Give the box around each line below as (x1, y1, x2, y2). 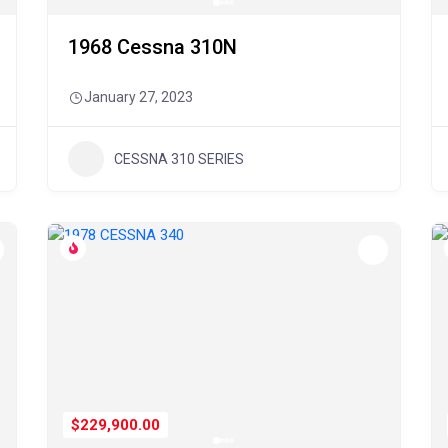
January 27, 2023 (84, 89, 194, 105)
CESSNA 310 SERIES (114, 150, 245, 167)
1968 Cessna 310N (68, 35, 238, 59)
